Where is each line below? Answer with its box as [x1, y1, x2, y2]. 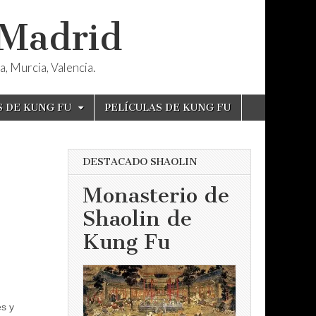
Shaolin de [83, 206, 192, 232]
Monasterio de [83, 183, 229, 209]
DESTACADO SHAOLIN [83, 156, 197, 168]
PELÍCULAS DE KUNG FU [105, 102, 231, 114]
